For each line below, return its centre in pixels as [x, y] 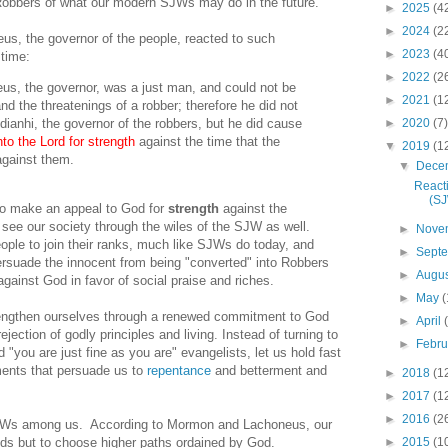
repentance [179, 371]
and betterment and [269, 371]
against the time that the [207, 142]
